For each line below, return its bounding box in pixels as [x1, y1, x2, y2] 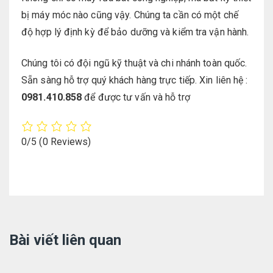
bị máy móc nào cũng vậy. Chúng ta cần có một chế [21, 9, 238, 21]
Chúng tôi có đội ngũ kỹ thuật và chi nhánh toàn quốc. [21, 57, 247, 69]
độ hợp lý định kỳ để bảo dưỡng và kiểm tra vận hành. [21, 26, 249, 38]
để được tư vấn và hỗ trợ [84, 91, 190, 103]
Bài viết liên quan [9, 232, 121, 249]
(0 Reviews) [39, 136, 91, 148]
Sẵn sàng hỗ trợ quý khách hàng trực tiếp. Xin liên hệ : [21, 74, 248, 86]
